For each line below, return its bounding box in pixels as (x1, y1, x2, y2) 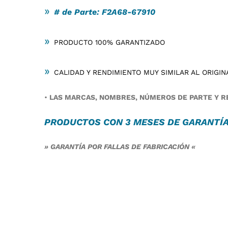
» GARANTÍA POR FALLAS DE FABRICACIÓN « (44, 142, 197, 151)
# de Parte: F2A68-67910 (54, 7, 155, 17)
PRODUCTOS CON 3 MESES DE (44, 116, 182, 127)
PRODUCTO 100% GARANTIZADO (54, 38, 165, 46)
